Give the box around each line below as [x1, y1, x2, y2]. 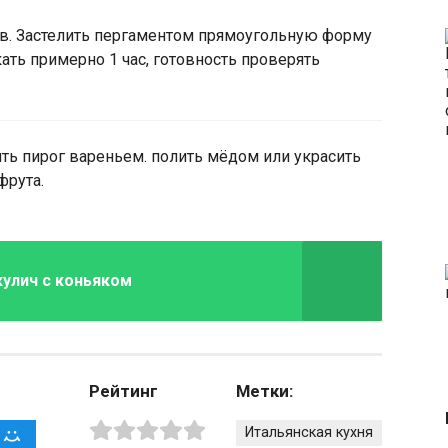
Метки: [236, 380, 294, 401]
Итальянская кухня [244, 424, 373, 442]
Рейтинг [89, 380, 159, 401]
